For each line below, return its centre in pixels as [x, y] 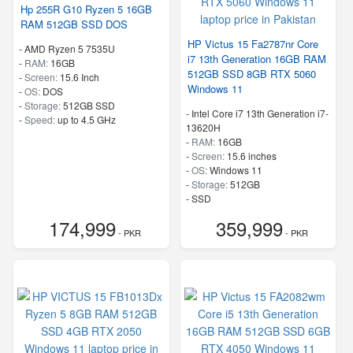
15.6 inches [251, 156]
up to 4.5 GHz [87, 119]
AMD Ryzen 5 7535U [70, 48]
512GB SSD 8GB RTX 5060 [251, 74]
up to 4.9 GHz [253, 212]
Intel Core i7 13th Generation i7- [260, 113]
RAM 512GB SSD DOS [74, 24]
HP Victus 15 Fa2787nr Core [253, 44]
